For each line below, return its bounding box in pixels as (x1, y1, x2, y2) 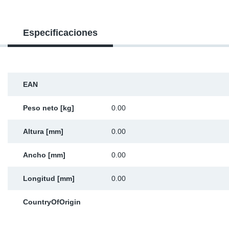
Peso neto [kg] (23, 104, 74, 112)
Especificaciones (23, 28, 98, 38)
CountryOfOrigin (23, 198, 81, 206)
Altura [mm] (23, 127, 63, 135)
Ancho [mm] (23, 151, 65, 159)
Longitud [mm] (23, 174, 75, 182)
